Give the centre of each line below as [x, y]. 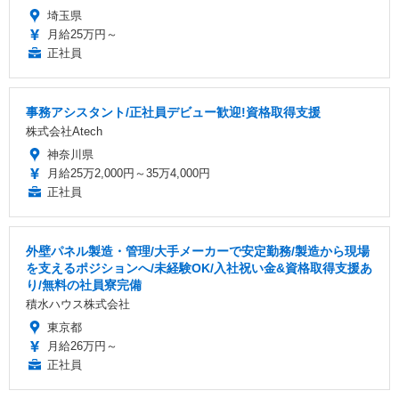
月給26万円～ [82, 346]
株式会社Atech [64, 132]
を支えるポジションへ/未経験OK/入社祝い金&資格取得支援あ [199, 269]
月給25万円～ [82, 35]
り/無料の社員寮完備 [84, 285]
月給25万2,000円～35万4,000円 [129, 174]
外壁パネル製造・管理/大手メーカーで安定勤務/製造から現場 [198, 252]
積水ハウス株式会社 [78, 305]
